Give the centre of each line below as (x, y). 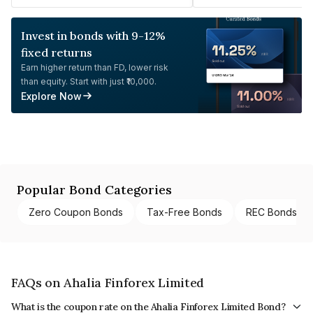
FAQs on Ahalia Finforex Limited (108, 282)
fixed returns (57, 52)
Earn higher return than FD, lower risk (95, 67)
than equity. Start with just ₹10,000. (89, 81)
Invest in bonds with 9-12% (93, 35)
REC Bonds (271, 212)
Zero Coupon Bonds (76, 212)
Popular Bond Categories (94, 189)
